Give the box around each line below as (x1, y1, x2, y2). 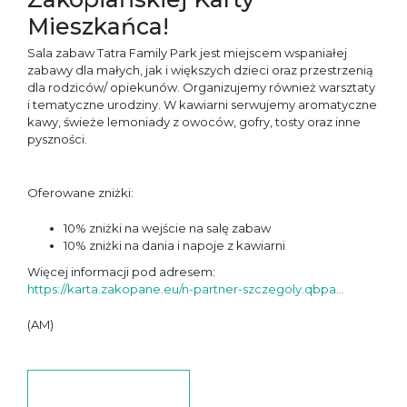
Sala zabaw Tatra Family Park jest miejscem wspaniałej (27, 45, 347, 61)
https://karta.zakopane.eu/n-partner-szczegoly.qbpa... (27, 282, 344, 297)
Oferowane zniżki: (27, 185, 134, 201)
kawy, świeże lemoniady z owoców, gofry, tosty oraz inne (27, 114, 361, 130)
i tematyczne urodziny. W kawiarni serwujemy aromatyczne (27, 97, 377, 113)
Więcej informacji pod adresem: (27, 264, 215, 280)
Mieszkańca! (27, 13, 169, 41)
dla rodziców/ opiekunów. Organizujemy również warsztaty (27, 80, 375, 95)
